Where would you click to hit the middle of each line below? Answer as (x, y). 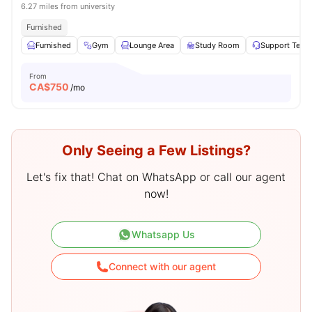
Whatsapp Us (163, 234)
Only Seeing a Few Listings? (156, 150)
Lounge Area (152, 45)
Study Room (217, 45)
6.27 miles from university (68, 6)
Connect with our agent (162, 266)
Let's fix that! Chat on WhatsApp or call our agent (156, 177)
